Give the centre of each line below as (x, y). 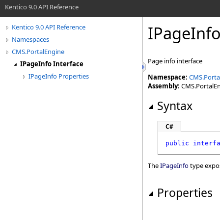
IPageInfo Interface (52, 64)
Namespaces (30, 39)
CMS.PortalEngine (38, 52)
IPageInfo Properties (59, 76)
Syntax (175, 106)
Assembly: (164, 86)
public (177, 143)
